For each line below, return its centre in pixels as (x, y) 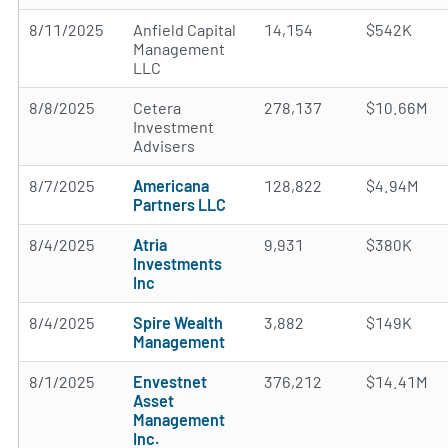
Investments (177, 263)
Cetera (157, 107)
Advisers (164, 145)
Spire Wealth (178, 322)
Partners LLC (179, 204)
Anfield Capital (184, 29)
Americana (171, 185)
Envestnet (170, 381)
